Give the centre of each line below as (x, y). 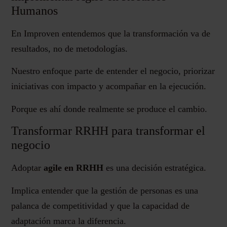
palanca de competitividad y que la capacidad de (101, 205)
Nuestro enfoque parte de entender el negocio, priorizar (113, 71)
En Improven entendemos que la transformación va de (111, 33)
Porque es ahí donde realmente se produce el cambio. (109, 109)
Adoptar (28, 168)
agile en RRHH (74, 168)
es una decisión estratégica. (155, 168)
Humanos (35, 10)
